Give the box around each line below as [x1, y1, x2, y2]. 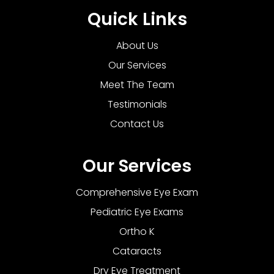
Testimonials [107, 97, 167, 111]
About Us [116, 38, 158, 53]
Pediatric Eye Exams [91, 204, 183, 219]
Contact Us [110, 116, 164, 131]
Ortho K [119, 224, 155, 239]
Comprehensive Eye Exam [76, 185, 198, 199]
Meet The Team [100, 77, 174, 92]
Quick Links [87, 7, 187, 31]
